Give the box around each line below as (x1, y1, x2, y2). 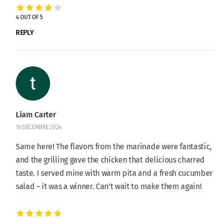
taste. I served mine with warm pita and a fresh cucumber (16, 168, 213, 178)
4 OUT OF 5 (16, 13, 43, 21)
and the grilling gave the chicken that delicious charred (16, 155, 205, 165)
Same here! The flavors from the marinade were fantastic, (16, 141, 212, 151)
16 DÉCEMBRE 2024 (16, 123, 61, 131)
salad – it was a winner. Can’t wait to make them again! (16, 181, 202, 191)
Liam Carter (16, 110, 56, 119)
